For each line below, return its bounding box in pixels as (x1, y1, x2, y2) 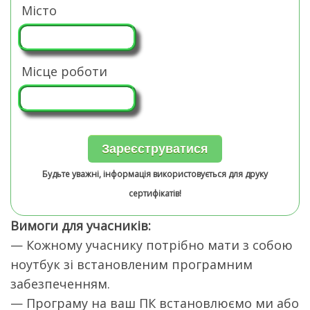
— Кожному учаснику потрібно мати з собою (10, 237, 293, 254)
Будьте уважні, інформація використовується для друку (42, 168, 268, 181)
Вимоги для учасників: (10, 217, 151, 235)
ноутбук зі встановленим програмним (10, 256, 253, 273)
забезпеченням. (10, 275, 110, 293)
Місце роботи (21, 63, 107, 80)
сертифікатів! (129, 188, 181, 200)
